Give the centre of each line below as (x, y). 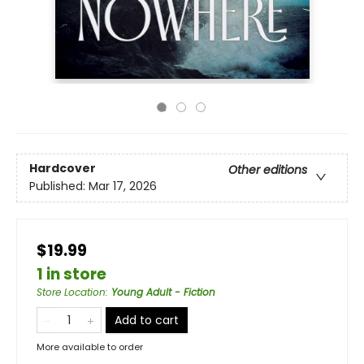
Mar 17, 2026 (123, 186)
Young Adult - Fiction (163, 292)
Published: (59, 186)
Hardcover (63, 169)
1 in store (71, 274)
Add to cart (147, 320)
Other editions (268, 170)
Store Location (71, 292)
